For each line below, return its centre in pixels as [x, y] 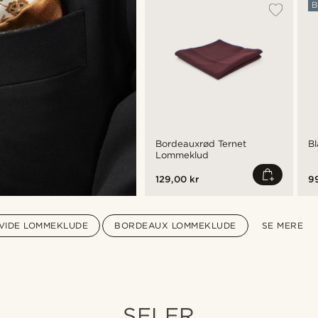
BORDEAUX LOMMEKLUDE [175, 225]
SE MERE [283, 225]
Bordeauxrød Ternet [201, 144]
